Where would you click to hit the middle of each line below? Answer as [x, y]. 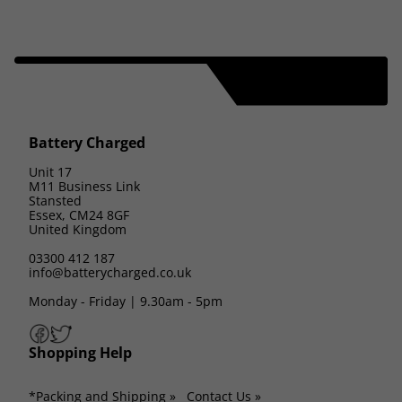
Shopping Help [80, 352]
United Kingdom [78, 229]
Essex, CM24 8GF [79, 214]
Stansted [55, 200]
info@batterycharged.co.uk [110, 272]
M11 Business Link [84, 186]
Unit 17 [50, 171]
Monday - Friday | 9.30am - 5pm [126, 301]
